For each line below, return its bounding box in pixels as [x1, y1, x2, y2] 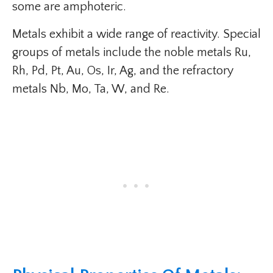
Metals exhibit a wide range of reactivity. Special [12, 27, 261, 41]
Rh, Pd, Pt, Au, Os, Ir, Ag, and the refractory [12, 64, 233, 78]
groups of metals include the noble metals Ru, [12, 46, 251, 60]
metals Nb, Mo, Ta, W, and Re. [12, 82, 169, 96]
